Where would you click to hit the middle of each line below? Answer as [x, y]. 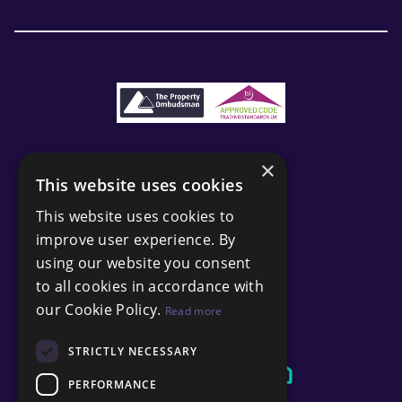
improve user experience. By [136, 240]
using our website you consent [144, 263]
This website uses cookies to [135, 216]
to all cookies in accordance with [150, 286]
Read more [193, 311]
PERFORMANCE [113, 384]
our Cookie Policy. [100, 310]
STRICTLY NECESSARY [133, 351]
